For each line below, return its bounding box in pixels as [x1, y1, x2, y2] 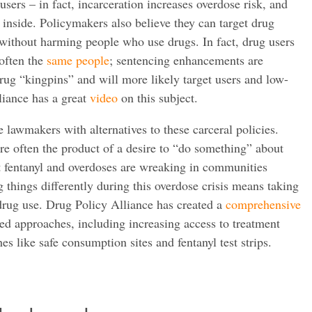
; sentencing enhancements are [109, 51, 263, 68]
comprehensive [226, 195, 301, 212]
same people [47, 51, 109, 68]
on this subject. [118, 88, 198, 106]
